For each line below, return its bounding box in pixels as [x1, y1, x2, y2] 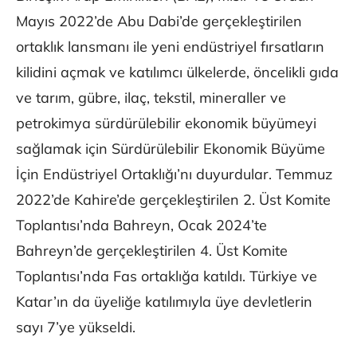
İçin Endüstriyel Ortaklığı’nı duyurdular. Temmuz [16, 164, 332, 183]
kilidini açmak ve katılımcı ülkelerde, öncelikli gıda [16, 62, 339, 81]
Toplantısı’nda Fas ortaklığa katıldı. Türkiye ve [16, 266, 317, 285]
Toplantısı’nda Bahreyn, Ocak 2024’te [16, 215, 267, 234]
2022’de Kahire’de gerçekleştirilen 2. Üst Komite [16, 190, 331, 209]
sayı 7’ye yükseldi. [16, 317, 135, 336]
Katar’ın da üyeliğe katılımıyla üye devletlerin [16, 292, 312, 311]
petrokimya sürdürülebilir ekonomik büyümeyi [16, 113, 316, 132]
